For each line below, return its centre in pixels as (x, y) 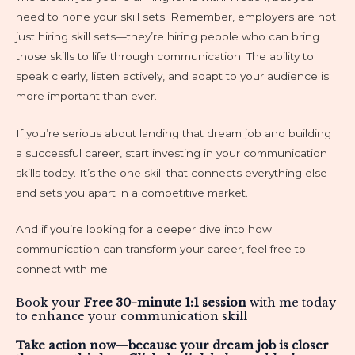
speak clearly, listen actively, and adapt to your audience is (172, 76)
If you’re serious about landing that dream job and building (174, 133)
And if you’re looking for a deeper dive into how (144, 229)
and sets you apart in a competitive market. (132, 192)
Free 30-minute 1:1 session (165, 303)
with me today (291, 303)
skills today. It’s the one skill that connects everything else (172, 172)
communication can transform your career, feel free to (161, 249)
